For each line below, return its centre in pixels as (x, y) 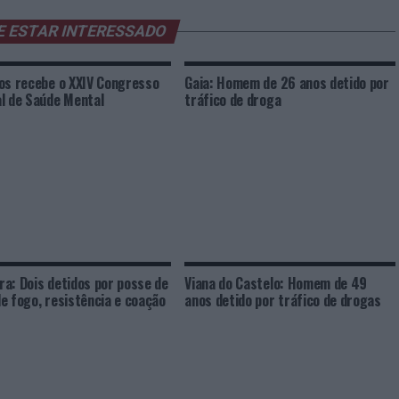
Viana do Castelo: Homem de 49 (276, 283)
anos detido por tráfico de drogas (283, 300)
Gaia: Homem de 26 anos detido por (287, 83)
